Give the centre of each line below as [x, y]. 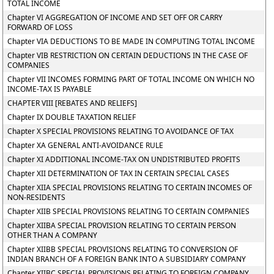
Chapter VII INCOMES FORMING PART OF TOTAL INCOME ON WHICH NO [131, 79]
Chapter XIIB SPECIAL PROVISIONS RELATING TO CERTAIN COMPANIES [129, 211]
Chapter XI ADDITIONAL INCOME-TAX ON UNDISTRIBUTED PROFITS [124, 159]
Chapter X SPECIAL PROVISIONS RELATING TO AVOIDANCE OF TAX [121, 131]
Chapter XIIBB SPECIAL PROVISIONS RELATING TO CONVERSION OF [123, 249]
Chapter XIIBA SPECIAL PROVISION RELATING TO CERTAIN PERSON [122, 225]
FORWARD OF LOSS [40, 27]
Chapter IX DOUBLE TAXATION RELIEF [72, 117]
